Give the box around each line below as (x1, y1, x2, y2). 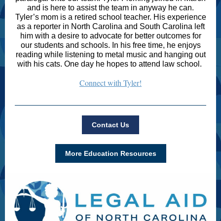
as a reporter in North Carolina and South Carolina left (16, 22, 205, 31)
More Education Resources (65, 149, 156, 157)
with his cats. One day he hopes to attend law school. (17, 60, 204, 68)
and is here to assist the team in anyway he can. (27, 3, 194, 12)
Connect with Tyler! (79, 77, 142, 88)
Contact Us (92, 121, 129, 129)
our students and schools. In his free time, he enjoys (20, 41, 201, 49)
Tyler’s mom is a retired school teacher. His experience (15, 13, 206, 21)
